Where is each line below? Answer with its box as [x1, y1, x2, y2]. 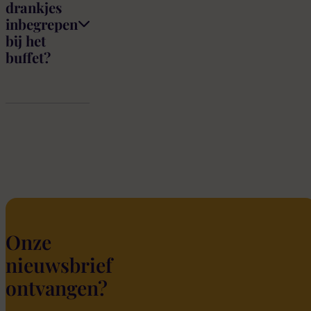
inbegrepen [6, 15, 78, 34]
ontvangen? [6, 274, 108, 301]
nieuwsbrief [6, 251, 112, 278]
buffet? [6, 48, 51, 67]
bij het [6, 31, 46, 51]
